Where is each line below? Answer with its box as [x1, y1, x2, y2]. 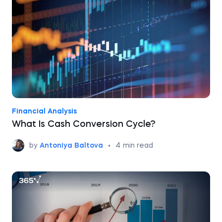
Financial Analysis [12, 108, 77, 115]
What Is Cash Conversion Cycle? [12, 120, 156, 129]
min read [123, 142, 153, 149]
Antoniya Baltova [40, 142, 103, 149]
